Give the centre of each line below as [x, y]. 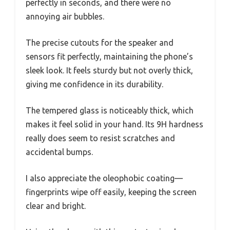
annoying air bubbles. [65, 17]
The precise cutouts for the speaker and [100, 43]
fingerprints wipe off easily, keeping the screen [111, 192]
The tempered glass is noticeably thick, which [110, 111]
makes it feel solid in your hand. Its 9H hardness [114, 124]
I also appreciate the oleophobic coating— [104, 178]
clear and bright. [56, 206]
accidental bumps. [59, 152]
